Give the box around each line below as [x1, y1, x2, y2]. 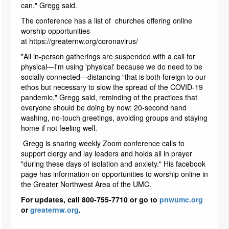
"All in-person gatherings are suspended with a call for [21, 51, 195, 62]
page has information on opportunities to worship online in [21, 169, 208, 179]
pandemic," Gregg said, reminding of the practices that [21, 92, 197, 103]
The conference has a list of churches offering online [21, 15, 192, 26]
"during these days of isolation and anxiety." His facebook [21, 158, 205, 169]
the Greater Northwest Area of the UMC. [21, 179, 151, 190]
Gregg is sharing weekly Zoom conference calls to [21, 138, 185, 149]
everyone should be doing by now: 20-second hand [21, 102, 187, 113]
